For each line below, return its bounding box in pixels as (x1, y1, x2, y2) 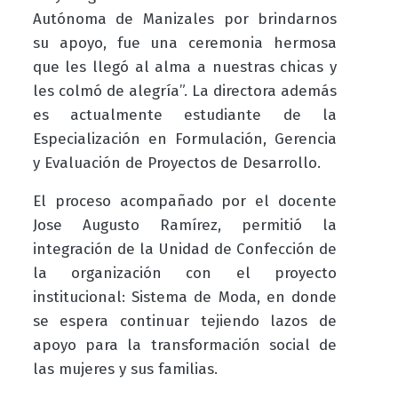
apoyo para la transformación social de (32, 336, 338, 355)
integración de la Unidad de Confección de (32, 240, 338, 259)
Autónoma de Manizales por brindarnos (32, 10, 338, 29)
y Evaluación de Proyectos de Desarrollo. (32, 154, 321, 173)
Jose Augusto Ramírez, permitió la (32, 216, 338, 235)
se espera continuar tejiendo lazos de (32, 312, 338, 331)
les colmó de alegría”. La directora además (32, 82, 338, 101)
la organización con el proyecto (32, 264, 338, 283)
